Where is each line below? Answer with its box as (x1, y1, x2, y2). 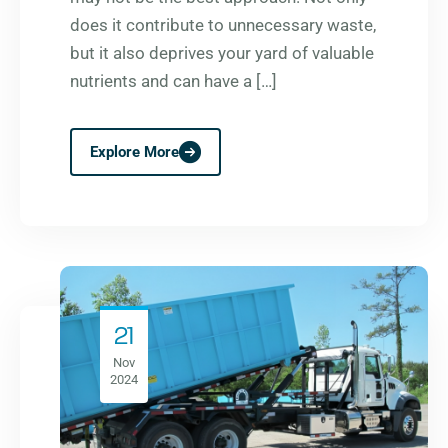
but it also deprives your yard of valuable (70, 43, 374, 64)
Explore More (90, 143, 179, 162)
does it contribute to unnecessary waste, (70, 15, 376, 36)
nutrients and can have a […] (70, 71, 277, 92)
